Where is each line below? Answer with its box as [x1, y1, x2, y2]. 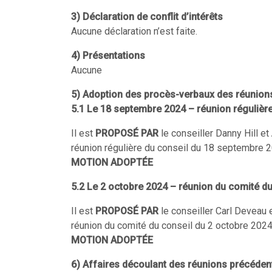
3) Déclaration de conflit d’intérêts [71, 11, 223, 22]
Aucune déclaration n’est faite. [71, 25, 197, 37]
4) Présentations [71, 50, 145, 61]
